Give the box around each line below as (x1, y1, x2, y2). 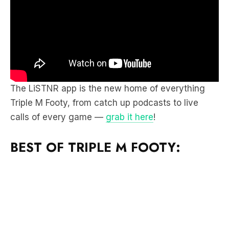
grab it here (106, 112, 153, 122)
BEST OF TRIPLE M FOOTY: (10, 138, 180, 156)
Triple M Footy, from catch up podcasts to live (10, 98, 198, 108)
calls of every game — (10, 112, 106, 122)
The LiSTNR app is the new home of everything (10, 83, 205, 94)
